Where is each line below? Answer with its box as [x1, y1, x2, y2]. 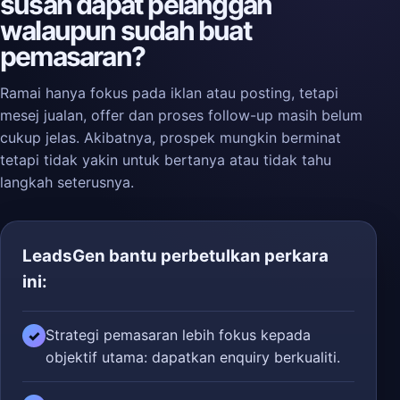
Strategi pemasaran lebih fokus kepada [46, 326, 311, 344]
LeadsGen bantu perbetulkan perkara [22, 246, 329, 266]
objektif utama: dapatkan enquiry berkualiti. [46, 348, 340, 366]
